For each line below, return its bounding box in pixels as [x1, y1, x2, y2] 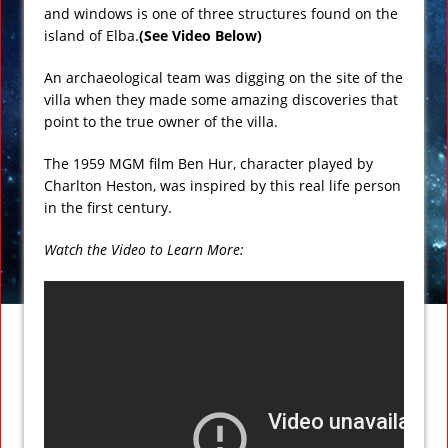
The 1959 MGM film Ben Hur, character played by [44, 153, 373, 173]
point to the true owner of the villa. [44, 111, 278, 131]
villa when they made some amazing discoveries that [44, 89, 398, 109]
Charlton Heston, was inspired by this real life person [44, 175, 401, 195]
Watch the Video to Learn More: [44, 239, 244, 259]
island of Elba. [44, 25, 139, 45]
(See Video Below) [139, 25, 262, 45]
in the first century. [44, 197, 172, 217]
